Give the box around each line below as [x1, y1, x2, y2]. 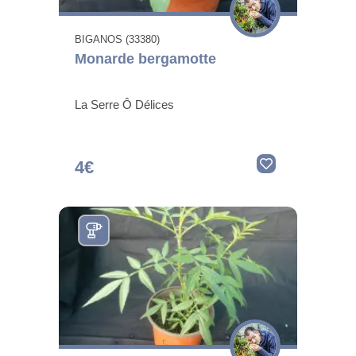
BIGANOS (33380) [75, 33, 160, 45]
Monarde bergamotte [75, 50, 216, 67]
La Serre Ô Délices [75, 97, 174, 111]
